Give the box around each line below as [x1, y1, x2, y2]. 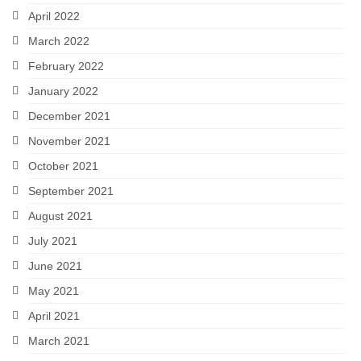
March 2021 [28, 334, 89, 348]
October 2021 [28, 160, 98, 173]
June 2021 [28, 259, 82, 273]
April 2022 [28, 10, 80, 23]
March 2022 [28, 35, 89, 48]
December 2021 [28, 110, 110, 123]
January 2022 [28, 85, 98, 98]
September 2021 [28, 185, 114, 198]
